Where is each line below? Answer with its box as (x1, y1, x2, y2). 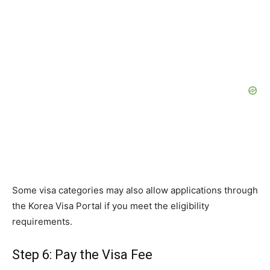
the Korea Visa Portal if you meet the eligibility (12, 200, 209, 212)
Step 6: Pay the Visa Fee (12, 247, 152, 263)
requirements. (12, 216, 72, 228)
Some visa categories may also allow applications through (12, 184, 258, 196)
